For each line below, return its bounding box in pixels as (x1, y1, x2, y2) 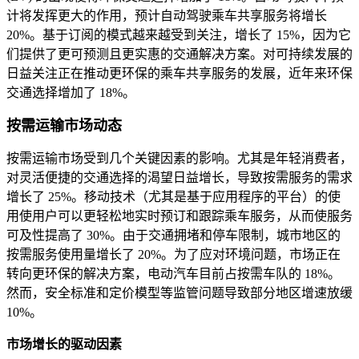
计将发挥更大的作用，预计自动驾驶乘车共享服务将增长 (6, 9, 327, 23)
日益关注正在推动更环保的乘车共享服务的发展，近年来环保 (6, 67, 353, 81)
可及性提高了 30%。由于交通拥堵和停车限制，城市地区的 (6, 228, 341, 243)
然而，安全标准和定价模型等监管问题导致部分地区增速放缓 (6, 286, 353, 301)
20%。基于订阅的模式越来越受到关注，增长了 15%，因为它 (6, 28, 351, 42)
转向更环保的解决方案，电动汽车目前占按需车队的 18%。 (6, 267, 341, 281)
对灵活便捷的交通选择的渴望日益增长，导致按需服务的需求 (6, 171, 353, 185)
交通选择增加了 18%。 (6, 86, 135, 100)
